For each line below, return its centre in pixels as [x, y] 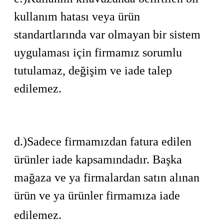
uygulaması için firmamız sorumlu [98, 52]
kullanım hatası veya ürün [77, 16]
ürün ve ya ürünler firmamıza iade [97, 195]
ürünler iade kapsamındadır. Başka [98, 159]
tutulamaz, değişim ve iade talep [93, 70]
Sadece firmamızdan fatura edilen [109, 141]
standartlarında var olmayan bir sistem [107, 34]
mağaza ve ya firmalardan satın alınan [107, 177]
